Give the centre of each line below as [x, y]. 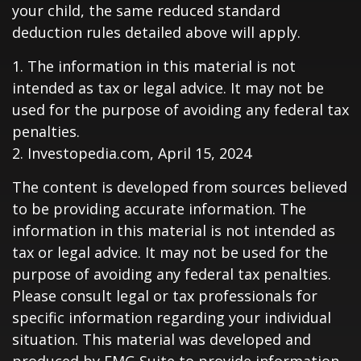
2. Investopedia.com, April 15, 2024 [132, 153]
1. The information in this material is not [154, 66]
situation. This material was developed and [162, 339]
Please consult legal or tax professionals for [165, 296]
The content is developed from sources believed [180, 187]
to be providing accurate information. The [159, 209]
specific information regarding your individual [172, 317]
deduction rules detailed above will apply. [156, 32]
